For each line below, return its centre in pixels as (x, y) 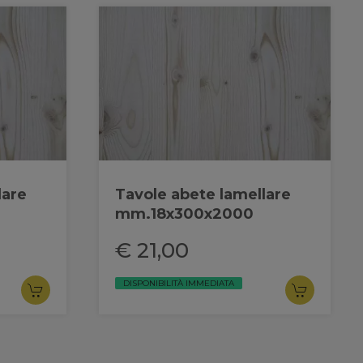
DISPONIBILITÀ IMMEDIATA (179, 283)
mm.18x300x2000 (184, 214)
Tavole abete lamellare (203, 194)
